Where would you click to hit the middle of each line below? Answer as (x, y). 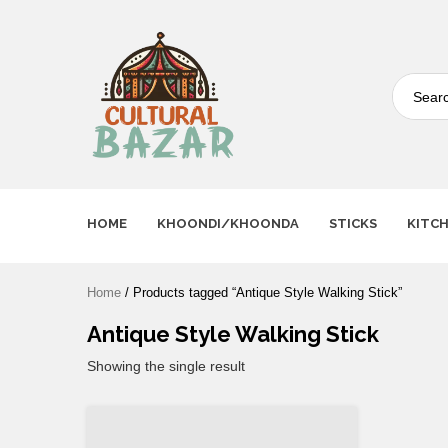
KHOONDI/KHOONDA (228, 224)
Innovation (120, 194)
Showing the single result (166, 366)
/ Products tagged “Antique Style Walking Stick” (261, 293)
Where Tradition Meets (160, 173)
